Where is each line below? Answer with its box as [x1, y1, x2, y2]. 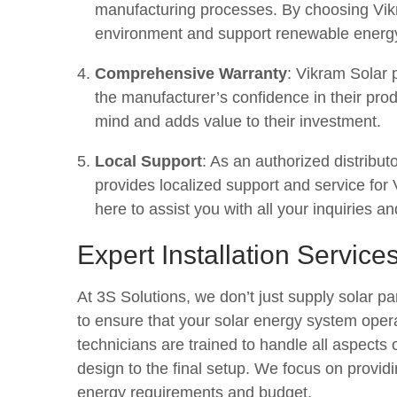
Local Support [95, 152, 202, 170]
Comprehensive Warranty [95, 65, 287, 82]
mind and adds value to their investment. [95, 113, 381, 130]
